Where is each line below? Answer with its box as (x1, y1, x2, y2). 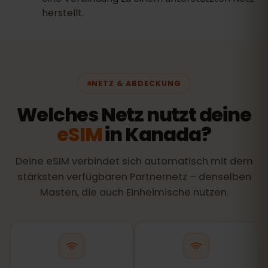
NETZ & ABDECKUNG (91, 78, 181, 89)
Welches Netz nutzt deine (17, 101, 251, 128)
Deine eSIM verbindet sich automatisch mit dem (15, 154, 253, 168)
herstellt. (42, 6, 84, 20)
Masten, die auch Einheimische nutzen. (39, 185, 229, 199)
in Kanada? (102, 121, 211, 148)
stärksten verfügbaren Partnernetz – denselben (17, 170, 251, 184)
